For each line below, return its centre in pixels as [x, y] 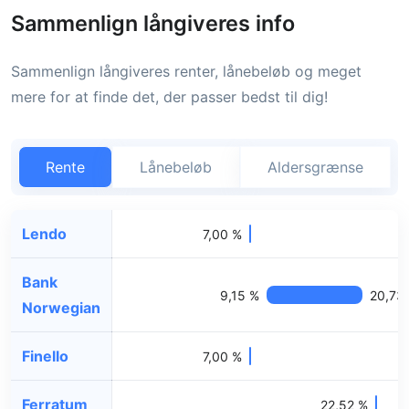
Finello [45, 356]
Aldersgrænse [315, 167]
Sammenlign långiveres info [153, 23]
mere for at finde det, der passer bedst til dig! [169, 96]
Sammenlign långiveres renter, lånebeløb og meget [186, 71]
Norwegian [61, 307]
